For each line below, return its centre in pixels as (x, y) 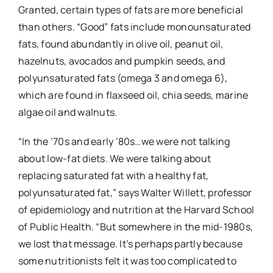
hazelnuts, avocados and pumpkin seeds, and (122, 61)
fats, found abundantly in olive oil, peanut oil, (121, 44)
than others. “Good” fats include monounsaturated (134, 27)
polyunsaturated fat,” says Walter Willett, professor (135, 193)
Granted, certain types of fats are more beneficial (130, 10)
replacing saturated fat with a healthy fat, (113, 176)
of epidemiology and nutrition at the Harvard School (136, 210)
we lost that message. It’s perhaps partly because (130, 244)
